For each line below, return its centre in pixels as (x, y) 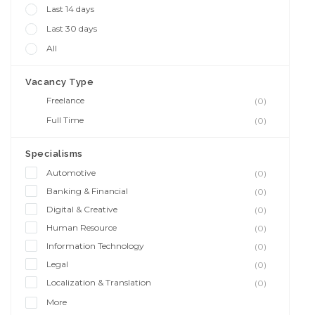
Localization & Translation (99, 282)
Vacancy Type (59, 82)
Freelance (65, 100)
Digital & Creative (82, 209)
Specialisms (54, 154)
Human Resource (82, 227)
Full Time (65, 120)
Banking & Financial (87, 191)
